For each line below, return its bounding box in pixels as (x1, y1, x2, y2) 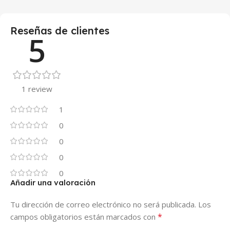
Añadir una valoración (10, 177, 95, 187)
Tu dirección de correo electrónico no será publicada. (10, 199, 196, 209)
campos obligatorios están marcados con (10, 211, 158, 222)
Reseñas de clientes (10, 24, 109, 37)
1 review (22, 83, 52, 94)
